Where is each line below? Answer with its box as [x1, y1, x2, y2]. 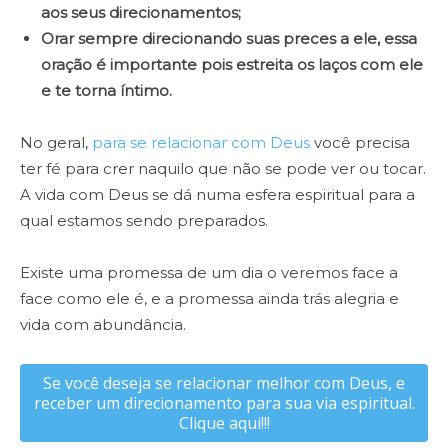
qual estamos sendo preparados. [20, 211, 268, 231]
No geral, [20, 133, 88, 153]
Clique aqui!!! [178, 412, 270, 435]
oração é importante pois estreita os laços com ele [41, 55, 423, 75]
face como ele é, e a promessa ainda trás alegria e [20, 289, 399, 309]
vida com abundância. [20, 315, 194, 335]
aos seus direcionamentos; [41, 3, 241, 23]
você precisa [310, 133, 410, 153]
